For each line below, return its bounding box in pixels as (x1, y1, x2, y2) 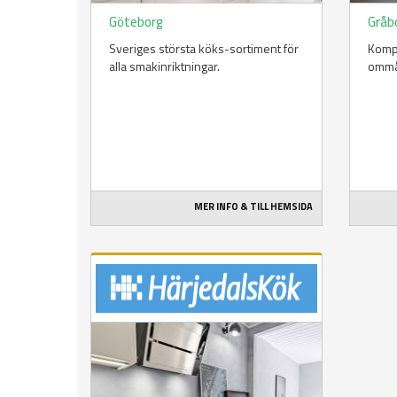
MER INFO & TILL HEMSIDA (194, 199, 314, 214)
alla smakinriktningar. (109, 57, 220, 76)
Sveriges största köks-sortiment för (109, 39, 299, 58)
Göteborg (109, 12, 162, 33)
